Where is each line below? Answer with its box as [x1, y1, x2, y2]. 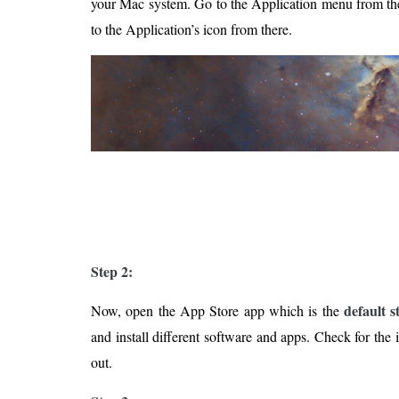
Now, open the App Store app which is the [91, 300, 344, 320]
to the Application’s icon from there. [91, 20, 292, 38]
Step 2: [91, 260, 133, 281]
